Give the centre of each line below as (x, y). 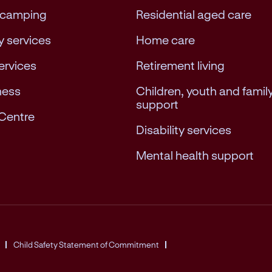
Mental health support (195, 155)
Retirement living (180, 65)
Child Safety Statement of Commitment (86, 244)
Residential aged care (194, 14)
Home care (165, 39)
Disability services (184, 129)
